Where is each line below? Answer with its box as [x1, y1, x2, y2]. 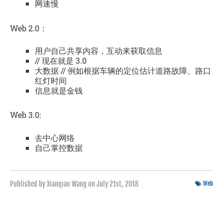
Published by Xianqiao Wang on [10, 179, 97, 188]
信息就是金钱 [35, 85, 83, 96]
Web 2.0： [10, 22, 47, 33]
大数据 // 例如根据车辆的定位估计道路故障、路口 [35, 65, 211, 76]
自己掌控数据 [35, 142, 83, 153]
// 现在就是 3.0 [35, 55, 87, 66]
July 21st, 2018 [97, 179, 138, 188]
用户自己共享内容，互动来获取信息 [35, 45, 162, 56]
